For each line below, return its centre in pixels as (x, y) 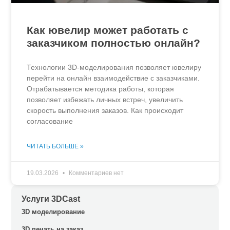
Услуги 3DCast (51, 199)
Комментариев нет (96, 173)
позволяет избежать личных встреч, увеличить (105, 99)
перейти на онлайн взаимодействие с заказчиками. (113, 78)
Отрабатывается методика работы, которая (101, 89)
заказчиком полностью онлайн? (114, 43)
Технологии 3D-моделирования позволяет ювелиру (114, 67)
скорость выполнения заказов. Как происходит (105, 110)
